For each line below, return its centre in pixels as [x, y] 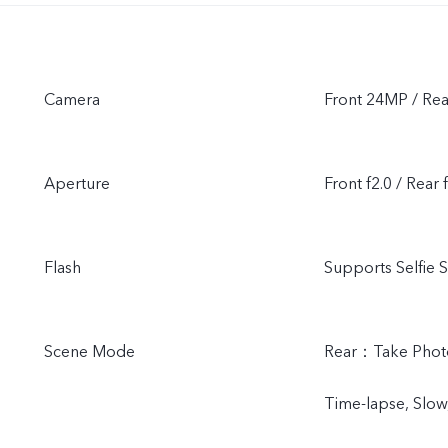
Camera [72, 100]
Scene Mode [89, 352]
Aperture [77, 184]
